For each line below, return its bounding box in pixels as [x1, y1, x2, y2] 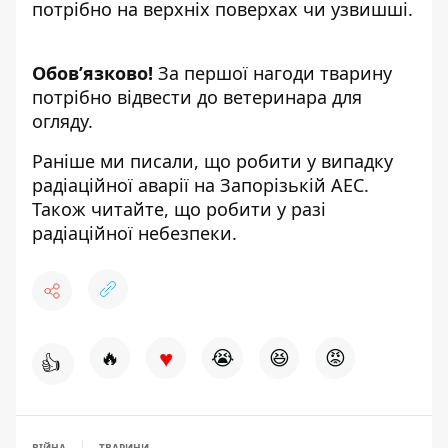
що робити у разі [174, 197, 326, 222]
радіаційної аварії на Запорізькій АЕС [32, 173, 364, 198]
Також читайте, [32, 197, 174, 222]
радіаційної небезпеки [32, 221, 232, 246]
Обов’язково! [32, 61, 153, 86]
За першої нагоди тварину [153, 61, 392, 86]
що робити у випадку [204, 149, 393, 174]
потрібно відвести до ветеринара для [32, 85, 362, 110]
